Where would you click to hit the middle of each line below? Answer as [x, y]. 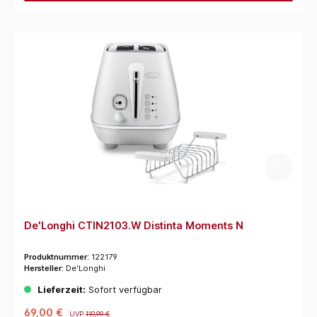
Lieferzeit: [61, 289]
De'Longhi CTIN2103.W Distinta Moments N [133, 225]
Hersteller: [45, 268]
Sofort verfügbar [123, 289]
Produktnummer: [57, 257]
